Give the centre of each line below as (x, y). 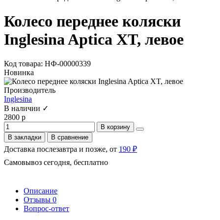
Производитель (30, 90)
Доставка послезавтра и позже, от (61, 149)
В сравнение (70, 137)
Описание (41, 191)
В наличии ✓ (26, 108)
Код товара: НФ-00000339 (47, 63)
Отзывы (38, 199)
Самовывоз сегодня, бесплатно (56, 162)
